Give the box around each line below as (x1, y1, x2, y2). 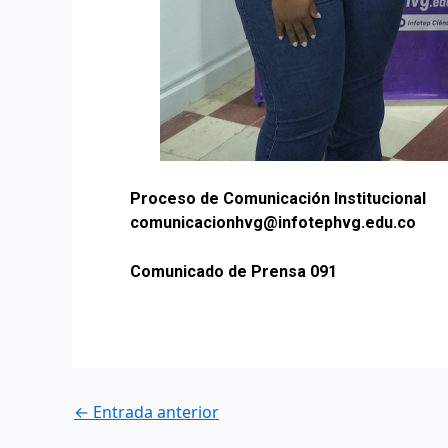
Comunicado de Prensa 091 (130, 262, 337, 282)
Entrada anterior (89, 400, 219, 423)
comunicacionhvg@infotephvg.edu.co (130, 212, 416, 232)
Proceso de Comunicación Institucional (130, 188, 426, 208)
